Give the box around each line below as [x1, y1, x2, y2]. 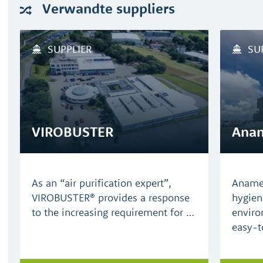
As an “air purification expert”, [32, 176, 171, 190]
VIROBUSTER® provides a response [32, 191, 190, 204]
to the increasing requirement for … [32, 205, 194, 219]
